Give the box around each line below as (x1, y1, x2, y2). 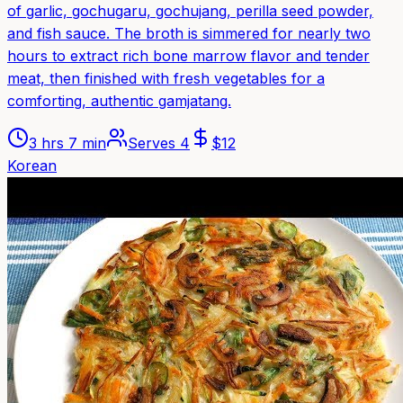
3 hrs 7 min (29, 134, 106, 153)
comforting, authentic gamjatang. (7, 92, 231, 111)
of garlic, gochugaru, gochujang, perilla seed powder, (7, 2, 373, 21)
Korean (7, 157, 57, 175)
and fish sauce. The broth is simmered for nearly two (7, 24, 371, 43)
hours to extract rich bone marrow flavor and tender (7, 47, 370, 66)
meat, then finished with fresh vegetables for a (7, 69, 325, 88)
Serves (128, 134, 180, 153)
